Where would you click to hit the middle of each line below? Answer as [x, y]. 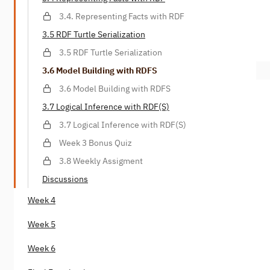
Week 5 [42, 224]
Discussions [65, 179]
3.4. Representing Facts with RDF [122, 16]
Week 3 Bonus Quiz [96, 143]
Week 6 [42, 248]
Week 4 [42, 200]
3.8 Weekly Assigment [101, 161]
